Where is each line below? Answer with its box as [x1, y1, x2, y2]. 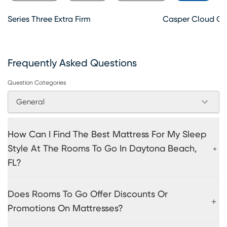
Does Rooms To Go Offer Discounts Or [8, 190, 168, 199]
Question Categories [8, 79, 66, 86]
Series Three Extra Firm [8, 15, 91, 23]
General [16, 98, 45, 106]
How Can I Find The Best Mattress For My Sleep [8, 130, 206, 139]
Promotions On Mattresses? [8, 204, 123, 213]
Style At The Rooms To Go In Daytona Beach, [8, 144, 197, 154]
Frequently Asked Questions [8, 58, 137, 68]
